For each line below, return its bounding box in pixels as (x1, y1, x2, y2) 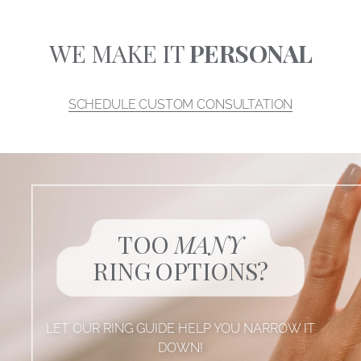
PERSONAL (189, 37, 313, 70)
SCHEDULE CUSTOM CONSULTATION (68, 97, 293, 113)
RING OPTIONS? (93, 255, 268, 288)
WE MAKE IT (48, 37, 190, 70)
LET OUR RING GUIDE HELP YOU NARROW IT (46, 321, 315, 337)
